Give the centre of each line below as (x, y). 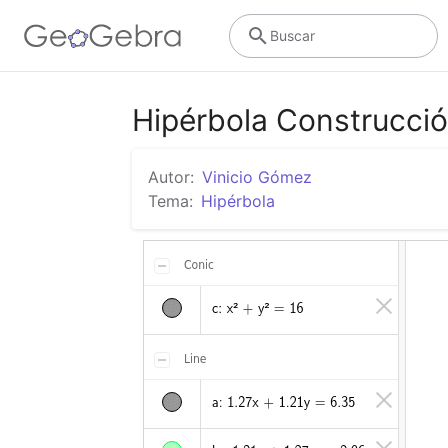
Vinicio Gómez (257, 177)
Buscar (292, 35)
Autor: (171, 177)
